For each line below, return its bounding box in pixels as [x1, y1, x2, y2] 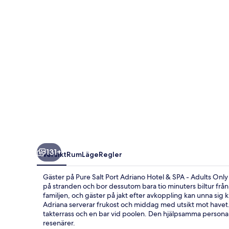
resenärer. [43, 218, 75, 227]
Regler [99, 149, 122, 159]
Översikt [37, 149, 66, 159]
